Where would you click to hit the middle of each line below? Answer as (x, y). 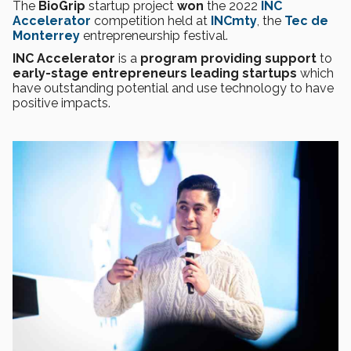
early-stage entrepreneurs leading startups (155, 73)
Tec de (306, 20)
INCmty (234, 20)
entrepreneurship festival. (154, 35)
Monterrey (46, 35)
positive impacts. (62, 103)
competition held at (151, 20)
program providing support (228, 58)
